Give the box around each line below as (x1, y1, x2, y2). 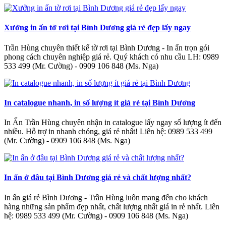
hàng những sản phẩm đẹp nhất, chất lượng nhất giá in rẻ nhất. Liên (4, 202, 219, 211)
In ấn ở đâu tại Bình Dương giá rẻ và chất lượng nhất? (4, 173, 191, 182)
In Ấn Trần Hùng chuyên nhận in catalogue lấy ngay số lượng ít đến (4, 118, 221, 127)
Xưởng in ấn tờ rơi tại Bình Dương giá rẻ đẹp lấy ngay (4, 23, 191, 32)
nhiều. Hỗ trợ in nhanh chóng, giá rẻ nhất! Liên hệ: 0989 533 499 (4, 127, 212, 136)
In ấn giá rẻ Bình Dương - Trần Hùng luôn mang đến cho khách (4, 193, 208, 202)
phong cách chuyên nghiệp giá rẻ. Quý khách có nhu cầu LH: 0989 (4, 52, 219, 61)
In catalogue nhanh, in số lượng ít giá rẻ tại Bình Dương (4, 98, 195, 107)
